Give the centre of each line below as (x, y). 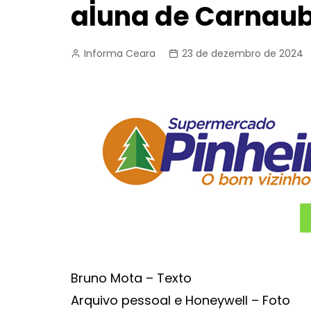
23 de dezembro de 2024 (243, 53)
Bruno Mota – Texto (131, 278)
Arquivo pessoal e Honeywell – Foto (180, 300)
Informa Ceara (120, 53)
